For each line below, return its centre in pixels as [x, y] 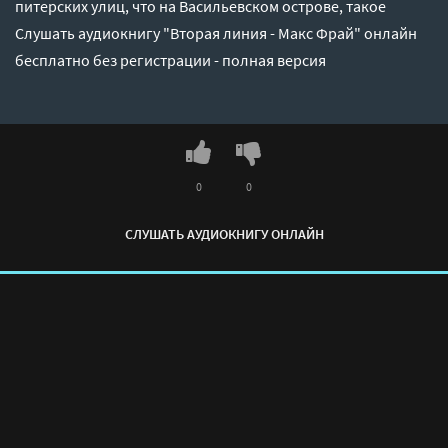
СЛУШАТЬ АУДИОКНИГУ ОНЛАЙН [224, 234]
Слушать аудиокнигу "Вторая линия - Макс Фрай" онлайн [216, 33]
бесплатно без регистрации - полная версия [170, 60]
